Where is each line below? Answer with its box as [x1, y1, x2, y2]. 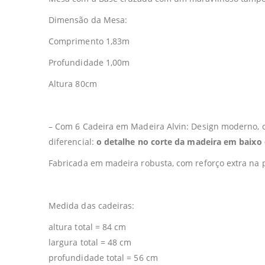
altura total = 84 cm [49, 221, 127, 233]
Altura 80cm [49, 78, 97, 90]
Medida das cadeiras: [49, 200, 135, 212]
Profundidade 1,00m [49, 57, 130, 69]
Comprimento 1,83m [49, 35, 130, 47]
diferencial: [49, 136, 96, 148]
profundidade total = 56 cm [49, 252, 158, 264]
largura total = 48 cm [49, 237, 132, 248]
